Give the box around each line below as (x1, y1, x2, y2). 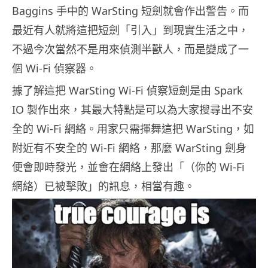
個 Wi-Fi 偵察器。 (12, 61, 97, 76)
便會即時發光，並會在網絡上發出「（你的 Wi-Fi (12, 160, 245, 175)
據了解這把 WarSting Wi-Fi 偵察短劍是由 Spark (12, 83, 243, 98)
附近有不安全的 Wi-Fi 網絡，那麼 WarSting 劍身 (12, 141, 246, 156)
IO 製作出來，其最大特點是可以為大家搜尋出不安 (12, 102, 253, 117)
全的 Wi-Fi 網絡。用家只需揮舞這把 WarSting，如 (12, 121, 254, 136)
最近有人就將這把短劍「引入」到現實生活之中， (12, 23, 249, 38)
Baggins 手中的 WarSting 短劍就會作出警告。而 (12, 4, 249, 19)
